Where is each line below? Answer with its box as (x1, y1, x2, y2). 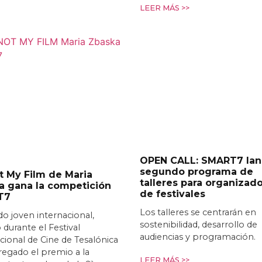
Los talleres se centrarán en (140, 207, 256, 218)
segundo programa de (140, 166, 253, 178)
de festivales (140, 188, 205, 200)
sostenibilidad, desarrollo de (140, 219, 257, 230)
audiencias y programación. (140, 232, 256, 243)
